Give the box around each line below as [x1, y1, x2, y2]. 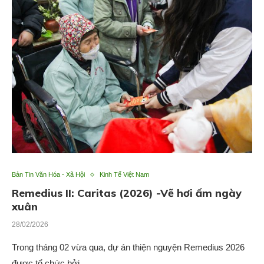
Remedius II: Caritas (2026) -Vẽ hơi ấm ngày [12, 186, 242, 200]
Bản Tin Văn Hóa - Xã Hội [12, 171, 85, 179]
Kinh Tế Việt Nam [100, 171, 149, 179]
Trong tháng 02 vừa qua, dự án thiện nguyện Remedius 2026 [12, 242, 245, 253]
